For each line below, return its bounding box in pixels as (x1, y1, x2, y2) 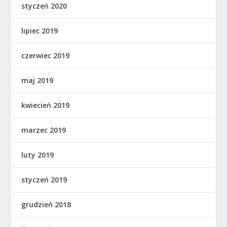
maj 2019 (21, 75, 54, 85)
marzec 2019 (21, 125, 66, 135)
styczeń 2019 (21, 174, 67, 184)
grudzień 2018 (21, 199, 71, 209)
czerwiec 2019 (21, 50, 70, 60)
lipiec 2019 (21, 25, 58, 35)
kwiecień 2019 (21, 100, 70, 110)
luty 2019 (21, 149, 54, 160)
